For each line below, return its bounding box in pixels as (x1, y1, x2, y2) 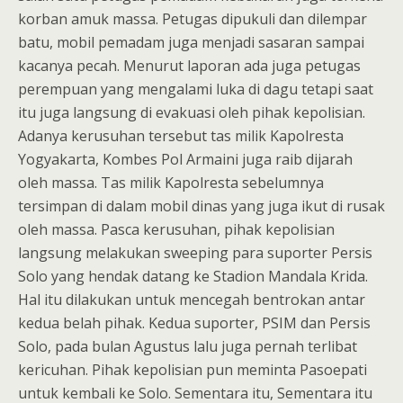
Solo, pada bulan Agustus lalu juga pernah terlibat (18, 336, 357, 356)
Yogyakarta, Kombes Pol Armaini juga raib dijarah (18, 148, 353, 169)
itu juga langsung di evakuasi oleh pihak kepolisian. (18, 102, 365, 122)
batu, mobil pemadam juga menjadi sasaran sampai (18, 31, 364, 52)
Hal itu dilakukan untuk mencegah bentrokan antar (18, 289, 365, 309)
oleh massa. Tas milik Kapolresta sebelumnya (18, 172, 324, 193)
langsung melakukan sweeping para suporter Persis (18, 242, 372, 263)
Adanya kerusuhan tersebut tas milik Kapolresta (18, 125, 344, 146)
